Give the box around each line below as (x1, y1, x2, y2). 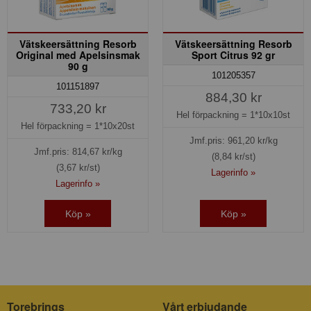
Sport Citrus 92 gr (192, 47, 275, 62)
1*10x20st (94, 120, 135, 131)
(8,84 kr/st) (211, 151, 255, 162)
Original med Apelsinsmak (15, 47, 140, 62)
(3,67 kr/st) (56, 162, 100, 173)
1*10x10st (250, 109, 290, 120)
